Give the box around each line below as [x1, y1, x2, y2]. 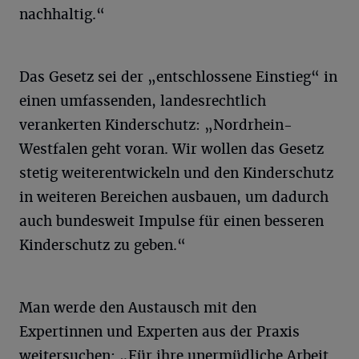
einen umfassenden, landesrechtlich [19, 92, 266, 110]
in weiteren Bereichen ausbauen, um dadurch [19, 188, 329, 206]
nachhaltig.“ [19, 6, 105, 23]
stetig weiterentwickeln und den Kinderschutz [19, 164, 333, 182]
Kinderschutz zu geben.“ [19, 236, 186, 254]
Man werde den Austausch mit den [19, 299, 256, 317]
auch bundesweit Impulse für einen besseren [19, 212, 324, 230]
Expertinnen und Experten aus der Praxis [19, 323, 300, 341]
